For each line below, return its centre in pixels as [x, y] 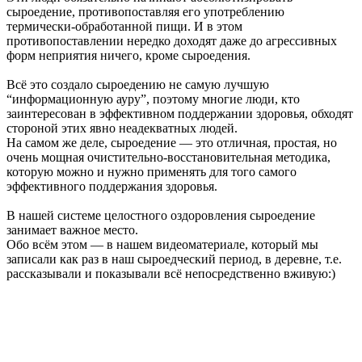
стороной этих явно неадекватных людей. [122, 128]
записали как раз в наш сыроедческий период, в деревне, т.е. [174, 259]
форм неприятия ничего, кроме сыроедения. [128, 56]
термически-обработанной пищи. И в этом [124, 27]
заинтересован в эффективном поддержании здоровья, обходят [180, 114]
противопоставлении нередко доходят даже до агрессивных [172, 41]
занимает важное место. [72, 230]
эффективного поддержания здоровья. [112, 187]
